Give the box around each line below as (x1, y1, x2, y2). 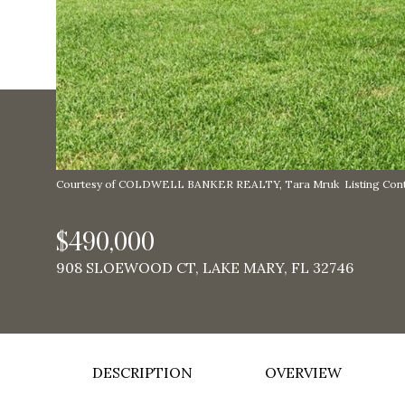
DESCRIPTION (92, 363, 193, 381)
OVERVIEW (265, 363, 342, 381)
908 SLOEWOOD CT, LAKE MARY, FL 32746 (56, 259, 353, 277)
